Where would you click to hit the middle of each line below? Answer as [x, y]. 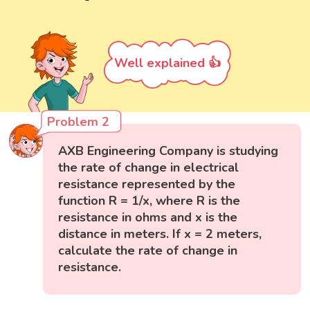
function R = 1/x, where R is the [149, 201]
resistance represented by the [147, 184]
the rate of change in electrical [149, 168]
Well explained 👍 [167, 63]
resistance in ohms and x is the [148, 218]
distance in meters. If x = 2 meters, [160, 234]
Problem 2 [79, 122]
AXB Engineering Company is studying [168, 151]
